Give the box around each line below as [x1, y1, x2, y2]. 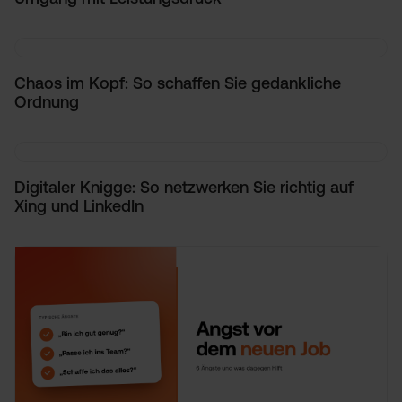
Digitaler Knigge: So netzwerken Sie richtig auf [14, 178, 354, 197]
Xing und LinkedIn [14, 197, 144, 215]
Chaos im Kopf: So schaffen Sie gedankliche [14, 74, 341, 92]
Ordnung [14, 92, 79, 111]
